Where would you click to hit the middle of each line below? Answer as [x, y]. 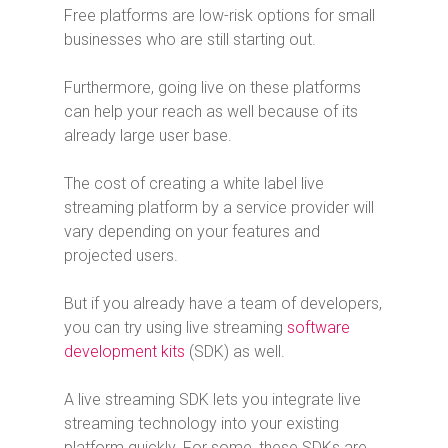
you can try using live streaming [175, 328]
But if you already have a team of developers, [223, 304]
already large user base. [148, 136]
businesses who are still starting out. [190, 40]
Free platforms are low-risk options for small [219, 16]
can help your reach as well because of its [211, 112]
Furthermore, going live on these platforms [212, 88]
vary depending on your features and [192, 232]
